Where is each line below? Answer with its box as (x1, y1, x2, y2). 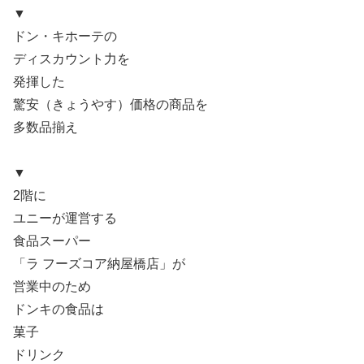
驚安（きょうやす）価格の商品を (13, 97, 208, 111)
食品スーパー (13, 234, 91, 249)
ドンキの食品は (13, 302, 104, 317)
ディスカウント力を (13, 51, 130, 66)
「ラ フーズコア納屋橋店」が (13, 257, 185, 271)
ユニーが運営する (13, 211, 117, 226)
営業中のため (13, 279, 91, 294)
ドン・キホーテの (13, 28, 117, 43)
